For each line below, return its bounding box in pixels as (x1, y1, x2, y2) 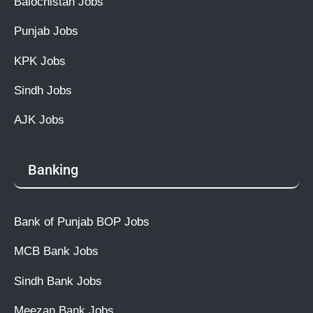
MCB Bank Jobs (14, 245, 99, 258)
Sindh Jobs (14, 83, 72, 96)
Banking (28, 161, 78, 178)
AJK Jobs (14, 113, 64, 126)
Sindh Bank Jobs (14, 274, 102, 287)
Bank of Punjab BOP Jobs (14, 215, 150, 228)
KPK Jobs (14, 54, 66, 67)
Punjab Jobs (14, 24, 78, 38)
